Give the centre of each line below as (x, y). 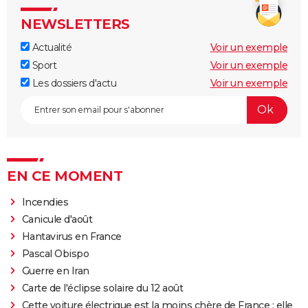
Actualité (51, 47)
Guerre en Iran (55, 271)
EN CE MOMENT (65, 176)
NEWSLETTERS (75, 24)
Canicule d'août (57, 219)
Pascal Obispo (55, 253)
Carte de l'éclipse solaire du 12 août (102, 288)
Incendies (45, 202)
